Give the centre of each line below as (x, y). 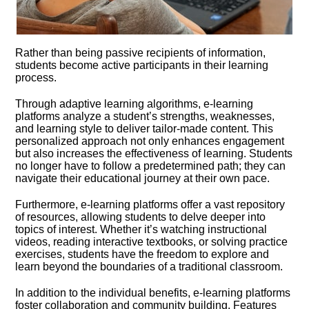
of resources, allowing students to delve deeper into (141, 217)
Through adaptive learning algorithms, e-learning (134, 104)
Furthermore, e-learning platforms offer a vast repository (150, 205)
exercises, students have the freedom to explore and (142, 254)
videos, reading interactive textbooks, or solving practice (152, 242)
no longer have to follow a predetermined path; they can (151, 166)
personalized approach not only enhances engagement (150, 141)
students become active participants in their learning (142, 65)
